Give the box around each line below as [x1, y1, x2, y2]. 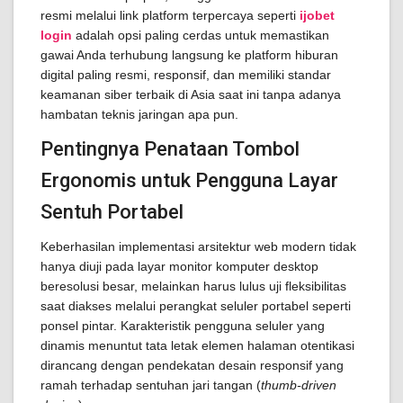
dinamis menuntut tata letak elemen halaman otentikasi [40, 338, 354, 353]
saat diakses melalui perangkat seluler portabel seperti [40, 299, 351, 313]
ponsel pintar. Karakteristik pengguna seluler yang [40, 318, 325, 333]
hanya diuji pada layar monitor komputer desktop [40, 259, 318, 273]
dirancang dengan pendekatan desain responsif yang [40, 358, 344, 372]
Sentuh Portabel [40, 201, 184, 223]
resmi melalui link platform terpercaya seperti [40, 8, 300, 22]
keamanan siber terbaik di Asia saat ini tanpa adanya [40, 87, 341, 102]
